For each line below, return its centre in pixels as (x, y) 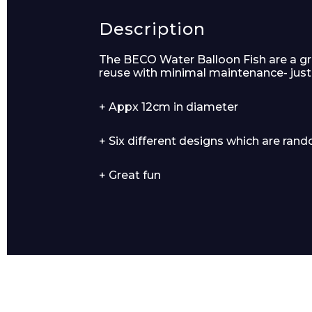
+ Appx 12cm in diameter (169, 107)
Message (254, 149)
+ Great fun (130, 175)
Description (153, 29)
